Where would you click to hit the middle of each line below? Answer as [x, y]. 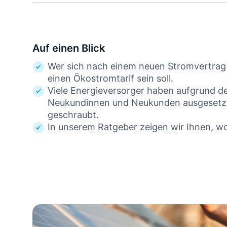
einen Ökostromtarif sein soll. [110, 78]
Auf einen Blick [69, 48]
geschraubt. [73, 115]
